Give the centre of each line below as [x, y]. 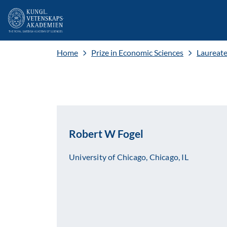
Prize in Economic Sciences [137, 52]
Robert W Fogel [106, 134]
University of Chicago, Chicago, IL [129, 157]
